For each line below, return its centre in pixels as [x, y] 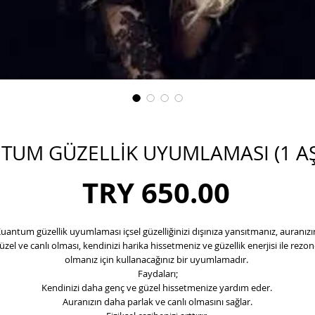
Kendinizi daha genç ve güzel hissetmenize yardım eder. [157, 287]
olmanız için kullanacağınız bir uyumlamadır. [157, 259]
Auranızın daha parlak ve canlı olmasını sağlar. [157, 301]
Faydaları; [157, 273]
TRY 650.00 [156, 192]
